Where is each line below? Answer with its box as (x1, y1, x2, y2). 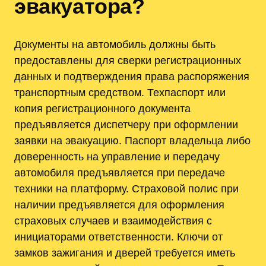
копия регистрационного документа (14, 102, 191, 115)
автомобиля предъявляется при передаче (14, 166, 225, 179)
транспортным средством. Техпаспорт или (14, 85, 226, 99)
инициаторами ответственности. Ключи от (14, 230, 223, 243)
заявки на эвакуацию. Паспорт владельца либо (14, 134, 251, 147)
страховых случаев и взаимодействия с (14, 214, 212, 227)
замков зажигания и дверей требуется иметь (14, 246, 235, 259)
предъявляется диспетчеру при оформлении (14, 118, 238, 131)
